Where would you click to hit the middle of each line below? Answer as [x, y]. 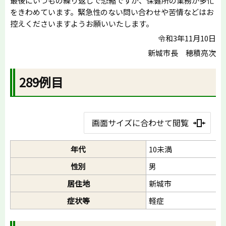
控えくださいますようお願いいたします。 [82, 23]
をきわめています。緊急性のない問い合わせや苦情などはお [112, 12]
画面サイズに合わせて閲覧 [140, 122]
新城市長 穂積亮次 [182, 52]
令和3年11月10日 [187, 38]
